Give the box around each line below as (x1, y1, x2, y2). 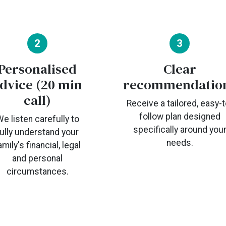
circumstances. (6, 166, 69, 177)
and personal (12, 153, 63, 163)
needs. (166, 138, 193, 148)
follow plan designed (139, 111, 220, 122)
